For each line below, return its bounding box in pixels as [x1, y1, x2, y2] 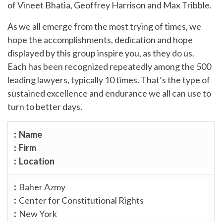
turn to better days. [7, 101, 82, 112]
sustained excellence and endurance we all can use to [7, 87, 211, 99]
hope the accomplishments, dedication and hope [7, 34, 193, 45]
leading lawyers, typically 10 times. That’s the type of [7, 74, 210, 85]
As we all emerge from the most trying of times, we [7, 20, 201, 32]
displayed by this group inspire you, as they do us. [7, 47, 194, 58]
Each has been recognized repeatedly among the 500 [7, 60, 211, 72]
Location [19, 155, 55, 166]
